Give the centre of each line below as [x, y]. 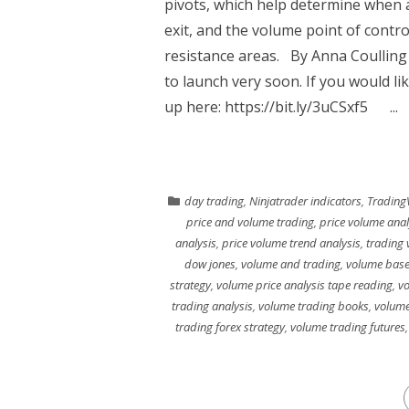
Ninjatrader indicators [305, 201]
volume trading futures [348, 327]
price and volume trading [250, 222]
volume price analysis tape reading [304, 285]
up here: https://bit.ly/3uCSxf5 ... [281, 107]
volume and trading [290, 264]
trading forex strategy [230, 327]
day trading [214, 201]
